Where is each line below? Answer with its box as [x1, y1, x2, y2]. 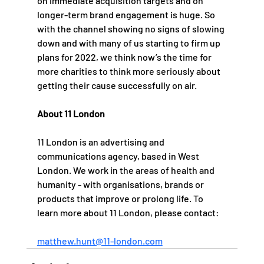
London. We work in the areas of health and [37, 164, 216, 176]
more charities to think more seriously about [37, 65, 222, 77]
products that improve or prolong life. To [37, 192, 205, 204]
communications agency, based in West [37, 150, 201, 161]
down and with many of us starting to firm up [37, 37, 222, 48]
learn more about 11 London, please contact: [37, 206, 225, 218]
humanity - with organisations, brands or [37, 178, 206, 190]
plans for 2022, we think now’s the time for [37, 51, 213, 62]
